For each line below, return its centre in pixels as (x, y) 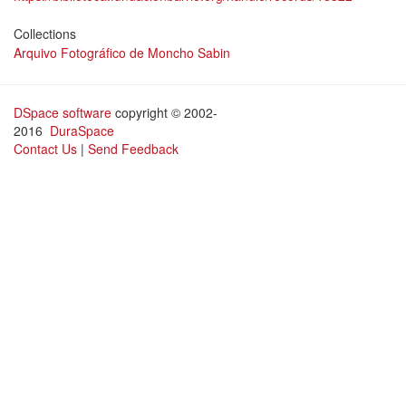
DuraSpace (82, 130)
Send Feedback (133, 149)
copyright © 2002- (164, 112)
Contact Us (45, 149)
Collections (45, 34)
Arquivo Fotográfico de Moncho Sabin (122, 53)
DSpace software (63, 112)
